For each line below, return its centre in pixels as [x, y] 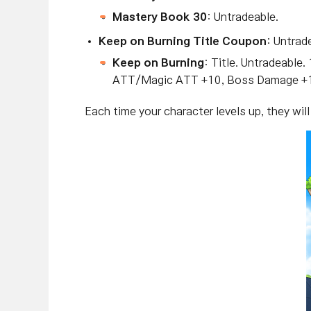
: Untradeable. [243, 17]
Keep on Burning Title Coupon [183, 41]
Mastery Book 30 [160, 17]
